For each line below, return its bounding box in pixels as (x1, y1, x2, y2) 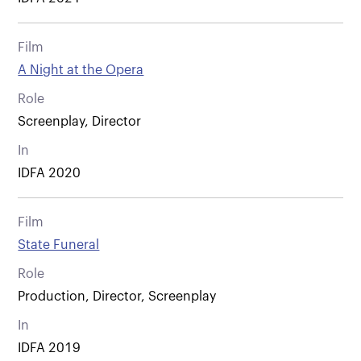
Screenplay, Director (18, 114, 142, 128)
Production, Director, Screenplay (18, 289, 217, 303)
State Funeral (18, 238, 100, 251)
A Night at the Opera (18, 63, 144, 77)
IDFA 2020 (18, 166, 81, 180)
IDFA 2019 (18, 341, 81, 355)
